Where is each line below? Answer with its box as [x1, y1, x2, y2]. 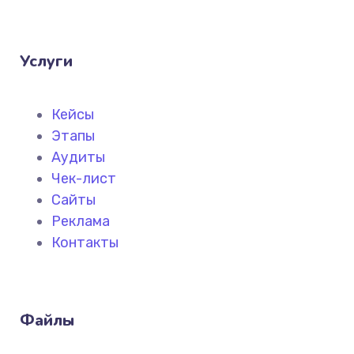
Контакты [51, 233, 119, 251]
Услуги [20, 50, 73, 72]
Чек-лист [51, 169, 116, 187]
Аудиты [51, 148, 105, 166]
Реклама [51, 212, 110, 230]
